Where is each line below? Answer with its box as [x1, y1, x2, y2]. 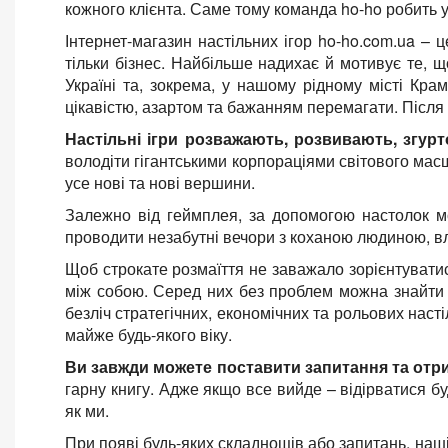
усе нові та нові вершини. [65, 170, 255, 194]
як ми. [65, 398, 109, 422]
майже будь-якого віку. [65, 322, 232, 346]
